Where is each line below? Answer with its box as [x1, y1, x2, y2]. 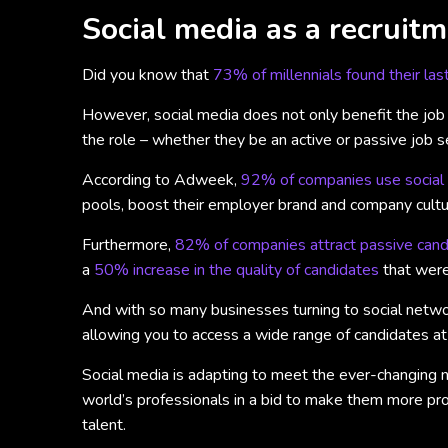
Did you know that [82, 64, 213, 86]
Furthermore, [82, 234, 175, 256]
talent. [82, 414, 126, 436]
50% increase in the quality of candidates [94, 259, 379, 281]
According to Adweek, [82, 169, 241, 191]
